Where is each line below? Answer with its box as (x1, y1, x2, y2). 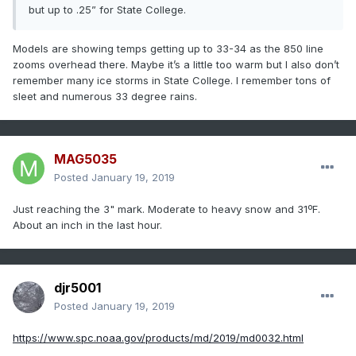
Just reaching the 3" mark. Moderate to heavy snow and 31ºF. (13, 203, 320, 216)
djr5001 (54, 280, 101, 296)
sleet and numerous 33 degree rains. (13, 90, 200, 103)
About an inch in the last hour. (13, 219, 165, 232)
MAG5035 (54, 151, 117, 168)
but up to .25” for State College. (29, 3, 189, 17)
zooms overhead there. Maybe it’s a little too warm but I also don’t (13, 58, 339, 72)
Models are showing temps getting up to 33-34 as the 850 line (13, 42, 323, 56)
